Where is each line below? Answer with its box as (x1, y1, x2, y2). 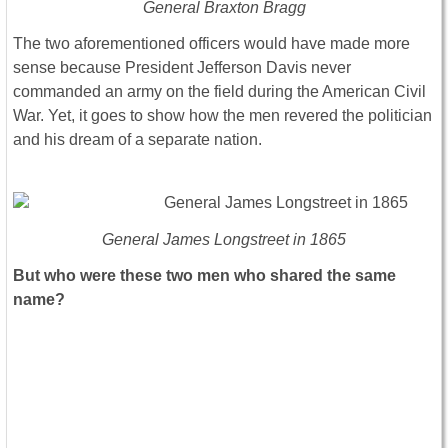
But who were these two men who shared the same (13, 267, 396, 285)
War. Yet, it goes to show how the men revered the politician (13, 107, 432, 125)
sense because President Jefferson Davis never (13, 59, 351, 77)
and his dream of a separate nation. (13, 131, 262, 149)
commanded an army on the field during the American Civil (13, 83, 426, 101)
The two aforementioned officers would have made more (13, 35, 410, 53)
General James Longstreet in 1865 (102, 231, 346, 249)
